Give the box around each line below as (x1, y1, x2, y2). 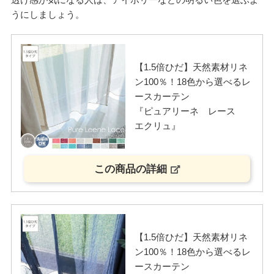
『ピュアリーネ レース (134, 105, 245, 116)
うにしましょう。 (10, 9, 84, 20)
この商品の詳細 (94, 163, 167, 175)
